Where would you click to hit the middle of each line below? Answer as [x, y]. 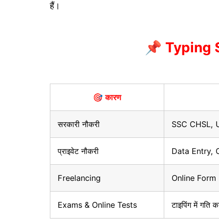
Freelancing [79, 178]
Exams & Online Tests [97, 205]
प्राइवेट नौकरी [78, 151]
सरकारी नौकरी [79, 124]
